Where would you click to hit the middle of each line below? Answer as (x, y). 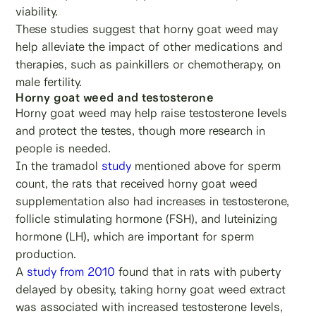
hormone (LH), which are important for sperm (135, 236)
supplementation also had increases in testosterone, (153, 201)
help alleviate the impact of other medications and (150, 46)
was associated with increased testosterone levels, (150, 306)
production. (46, 254)
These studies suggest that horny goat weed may (147, 29)
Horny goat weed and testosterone (115, 97)
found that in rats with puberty (198, 271)
